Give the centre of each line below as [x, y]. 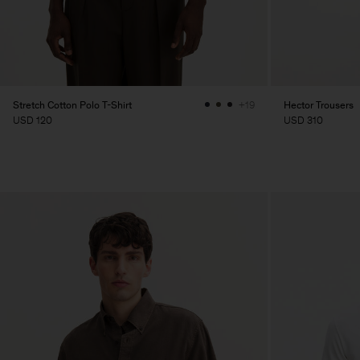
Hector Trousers [319, 104]
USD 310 [303, 120]
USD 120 [33, 120]
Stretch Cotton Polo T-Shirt [72, 104]
